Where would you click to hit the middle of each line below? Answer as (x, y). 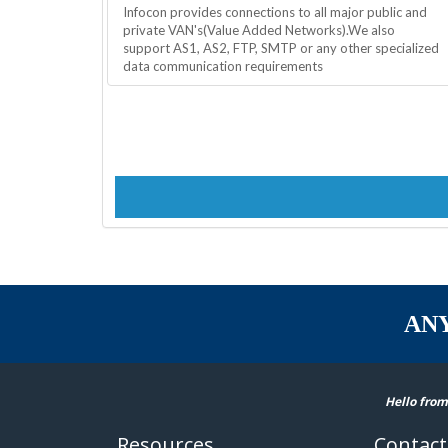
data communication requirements (223, 66)
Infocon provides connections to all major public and (275, 12)
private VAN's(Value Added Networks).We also (259, 30)
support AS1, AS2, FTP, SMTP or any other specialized (281, 48)
